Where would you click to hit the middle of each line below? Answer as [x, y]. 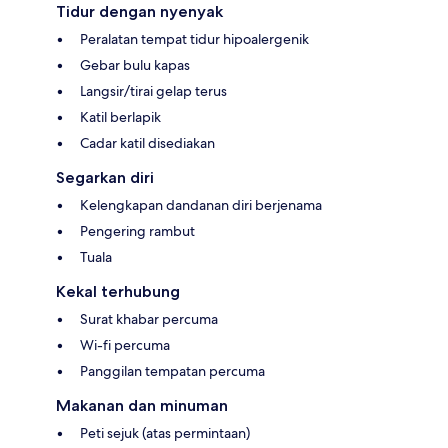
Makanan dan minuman [142, 405]
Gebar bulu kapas [135, 64]
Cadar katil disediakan [147, 142]
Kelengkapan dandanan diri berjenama [201, 204]
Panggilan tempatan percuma [172, 370]
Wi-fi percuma [125, 344]
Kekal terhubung [118, 291]
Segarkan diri [105, 177]
